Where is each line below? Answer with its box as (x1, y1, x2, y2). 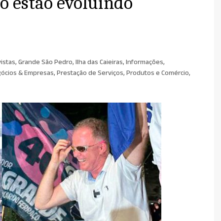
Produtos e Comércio (126, 68, 189, 80)
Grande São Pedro (18, 57, 73, 70)
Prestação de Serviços (57, 68, 123, 80)
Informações (126, 57, 163, 70)
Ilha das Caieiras (75, 57, 123, 70)
